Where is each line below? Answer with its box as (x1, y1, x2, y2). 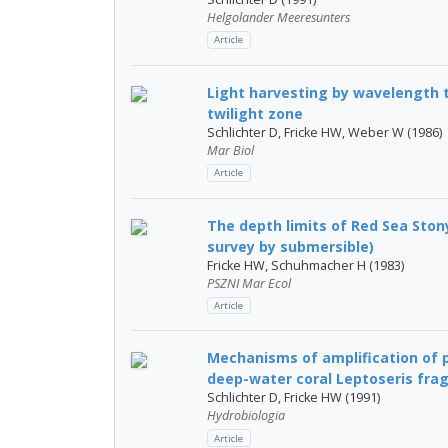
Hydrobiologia (207, 407, 285, 425)
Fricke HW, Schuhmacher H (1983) (207, 256, 404, 274)
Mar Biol (207, 141, 254, 159)
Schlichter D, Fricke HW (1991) (207, 389, 380, 407)
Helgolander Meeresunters (207, 8, 350, 26)
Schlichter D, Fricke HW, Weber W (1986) (207, 123, 442, 141)
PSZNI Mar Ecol (207, 274, 291, 292)
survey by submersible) (207, 236, 374, 256)
